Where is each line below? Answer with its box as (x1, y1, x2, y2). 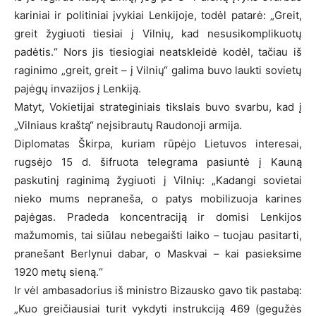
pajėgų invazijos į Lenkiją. (14, 81, 141, 95)
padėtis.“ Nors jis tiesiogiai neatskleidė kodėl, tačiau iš (14, 44, 302, 59)
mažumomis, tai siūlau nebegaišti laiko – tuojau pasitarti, (14, 228, 302, 242)
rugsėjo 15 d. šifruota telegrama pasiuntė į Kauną (14, 154, 302, 169)
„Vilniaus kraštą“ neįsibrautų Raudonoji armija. (14, 118, 242, 132)
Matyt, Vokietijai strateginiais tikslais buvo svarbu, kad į (14, 99, 302, 114)
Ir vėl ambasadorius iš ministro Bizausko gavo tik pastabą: (14, 283, 302, 297)
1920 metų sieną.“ (14, 265, 103, 279)
